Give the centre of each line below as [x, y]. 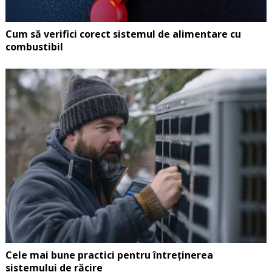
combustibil [34, 47]
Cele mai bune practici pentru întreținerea [109, 255]
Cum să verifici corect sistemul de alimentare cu [123, 34]
